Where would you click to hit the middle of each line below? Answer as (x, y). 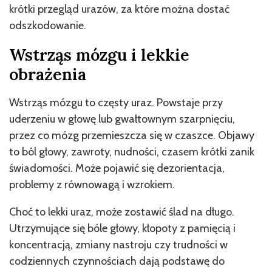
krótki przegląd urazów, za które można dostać (119, 9)
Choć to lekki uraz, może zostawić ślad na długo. (122, 212)
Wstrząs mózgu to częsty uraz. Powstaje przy (116, 102)
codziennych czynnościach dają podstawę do (117, 261)
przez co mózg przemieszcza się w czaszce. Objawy (132, 135)
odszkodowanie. (48, 25)
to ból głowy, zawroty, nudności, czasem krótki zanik (132, 151)
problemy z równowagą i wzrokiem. (92, 184)
